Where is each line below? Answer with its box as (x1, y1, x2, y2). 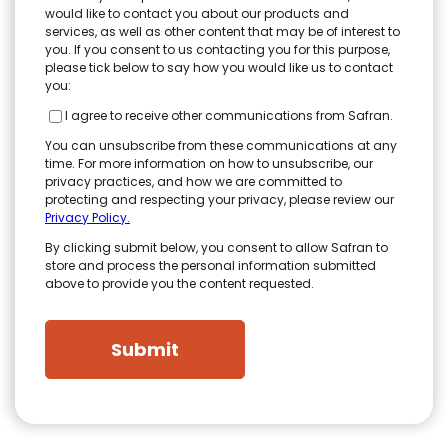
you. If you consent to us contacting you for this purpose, (45, 41, 390, 58)
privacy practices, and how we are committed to (45, 173, 342, 190)
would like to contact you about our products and (45, 5, 349, 22)
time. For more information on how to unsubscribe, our (45, 155, 373, 172)
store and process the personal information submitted (45, 257, 376, 274)
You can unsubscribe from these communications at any (45, 137, 397, 154)
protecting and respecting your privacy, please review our (45, 191, 394, 208)
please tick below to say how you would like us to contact (45, 59, 393, 76)
